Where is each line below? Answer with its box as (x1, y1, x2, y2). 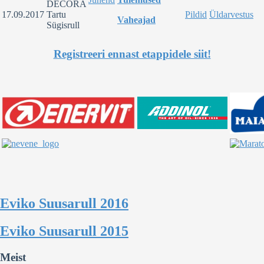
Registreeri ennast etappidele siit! (53, 47, 211, 60)
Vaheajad (117, 14, 156, 25)
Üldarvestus (209, 9, 253, 19)
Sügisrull (47, 19, 80, 30)
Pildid (185, 9, 207, 19)
